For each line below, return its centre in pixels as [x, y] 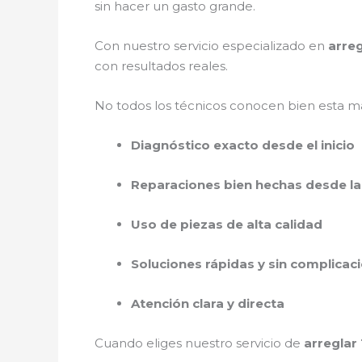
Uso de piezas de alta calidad [227, 224]
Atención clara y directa [208, 303]
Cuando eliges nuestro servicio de [199, 343]
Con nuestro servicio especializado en [211, 45]
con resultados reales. [161, 65]
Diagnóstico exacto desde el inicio [243, 145]
